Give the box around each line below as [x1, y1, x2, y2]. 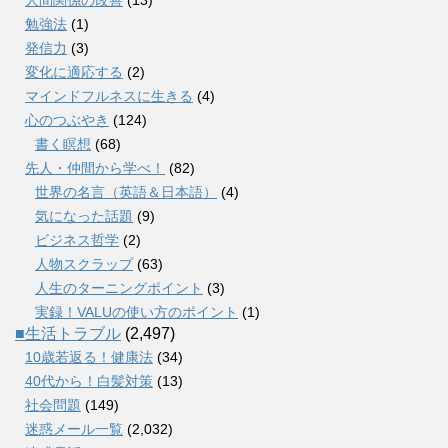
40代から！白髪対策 [25, 372, 153, 389]
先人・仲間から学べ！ [25, 159, 165, 176]
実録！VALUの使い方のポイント [35, 303, 238, 320]
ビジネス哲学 [35, 231, 119, 248]
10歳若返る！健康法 [25, 348, 153, 365]
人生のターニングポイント [35, 279, 203, 296]
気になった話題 [35, 207, 133, 224]
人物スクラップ [35, 255, 133, 272]
